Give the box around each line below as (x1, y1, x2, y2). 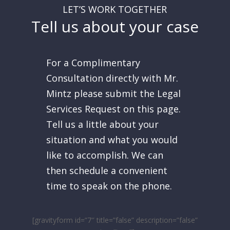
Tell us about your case (31, 15, 199, 37)
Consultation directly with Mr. (46, 71, 178, 84)
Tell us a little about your (46, 118, 159, 130)
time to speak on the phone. (46, 179, 172, 192)
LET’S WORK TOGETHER (63, 3, 167, 15)
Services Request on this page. (46, 102, 181, 115)
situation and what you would (46, 133, 178, 146)
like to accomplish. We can (46, 148, 163, 161)
